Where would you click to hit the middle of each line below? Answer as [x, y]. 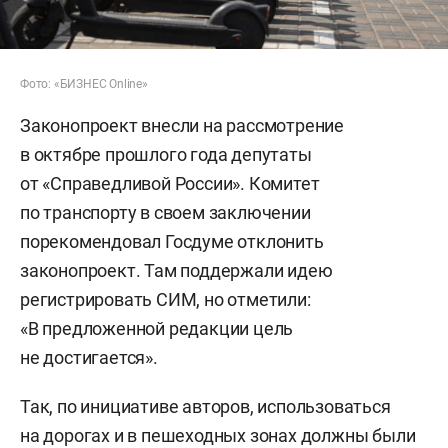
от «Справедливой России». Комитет [170, 183]
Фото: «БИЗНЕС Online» [84, 83]
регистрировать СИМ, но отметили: [165, 299]
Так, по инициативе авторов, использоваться [205, 406]
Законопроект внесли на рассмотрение [182, 125]
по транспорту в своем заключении [165, 212]
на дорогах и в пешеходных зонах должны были [218, 435]
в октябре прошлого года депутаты [166, 154]
